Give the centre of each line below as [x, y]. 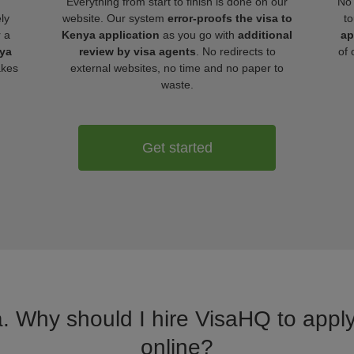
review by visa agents [137, 51]
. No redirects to [235, 51]
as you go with [199, 35]
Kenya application [111, 35]
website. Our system [115, 18]
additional [265, 35]
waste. [177, 85]
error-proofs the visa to [230, 18]
